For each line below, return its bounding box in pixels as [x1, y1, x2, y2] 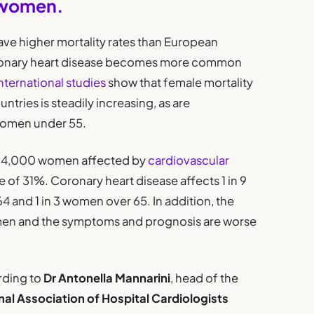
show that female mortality [106, 75, 254, 90]
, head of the [170, 270, 239, 285]
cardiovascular [146, 152, 230, 168]
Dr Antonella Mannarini [43, 270, 171, 285]
